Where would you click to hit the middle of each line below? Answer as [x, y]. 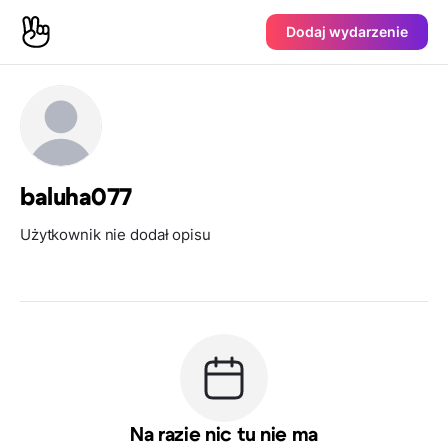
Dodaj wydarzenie [347, 31]
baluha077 [76, 198]
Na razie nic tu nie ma [224, 435]
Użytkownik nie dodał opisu [115, 234]
